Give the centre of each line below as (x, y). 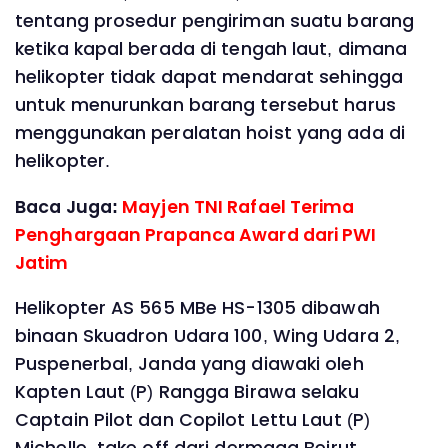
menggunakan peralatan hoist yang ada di (210, 133)
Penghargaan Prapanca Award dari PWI (196, 234)
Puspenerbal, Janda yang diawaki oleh (189, 364)
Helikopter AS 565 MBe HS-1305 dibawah (197, 308)
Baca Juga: (69, 206)
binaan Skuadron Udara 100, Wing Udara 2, (208, 336)
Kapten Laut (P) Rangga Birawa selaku (187, 392)
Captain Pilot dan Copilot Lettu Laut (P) (193, 420)
